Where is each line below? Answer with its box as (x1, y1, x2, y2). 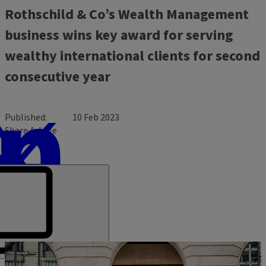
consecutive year (5, 66, 110, 87)
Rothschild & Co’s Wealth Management (5, 4, 249, 25)
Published (5, 110, 45, 124)
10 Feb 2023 (72, 110, 119, 124)
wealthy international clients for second (5, 45, 260, 66)
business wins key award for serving (5, 24, 233, 46)
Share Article (5, 123, 57, 137)
